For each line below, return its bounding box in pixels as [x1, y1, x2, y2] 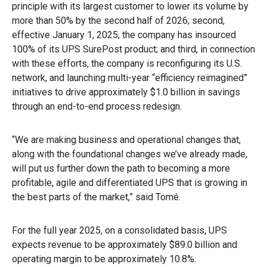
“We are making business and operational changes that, [12, 133, 241, 145]
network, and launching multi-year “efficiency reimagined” [12, 72, 247, 83]
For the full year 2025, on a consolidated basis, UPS [12, 224, 227, 236]
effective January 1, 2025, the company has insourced [12, 29, 236, 41]
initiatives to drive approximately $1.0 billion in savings [12, 86, 240, 98]
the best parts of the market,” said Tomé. [12, 191, 181, 203]
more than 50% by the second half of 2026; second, [12, 14, 225, 26]
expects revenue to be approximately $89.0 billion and [12, 238, 237, 250]
